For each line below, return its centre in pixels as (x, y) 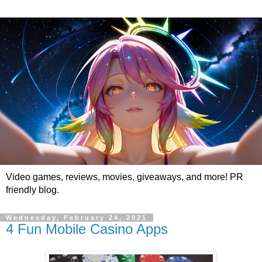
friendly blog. (32, 189)
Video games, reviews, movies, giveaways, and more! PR (125, 177)
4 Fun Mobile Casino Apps (87, 229)
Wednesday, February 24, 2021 (77, 217)
